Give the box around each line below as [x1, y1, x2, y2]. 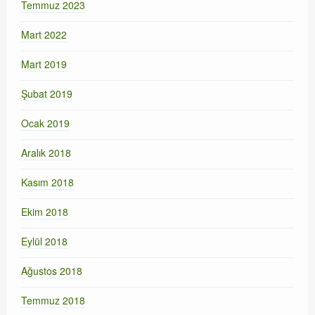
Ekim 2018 [21, 205, 68, 219]
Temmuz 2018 [21, 293, 85, 308]
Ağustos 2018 [21, 264, 82, 278]
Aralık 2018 [21, 146, 71, 160]
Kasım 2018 [21, 175, 74, 190]
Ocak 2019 [21, 116, 70, 131]
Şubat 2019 [21, 86, 72, 101]
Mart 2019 [21, 57, 67, 72]
